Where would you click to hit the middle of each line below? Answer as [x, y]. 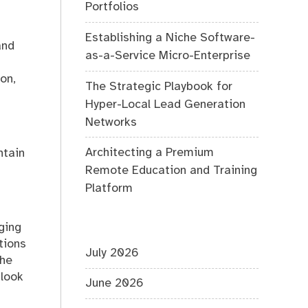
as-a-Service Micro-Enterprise [168, 55]
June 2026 [115, 284]
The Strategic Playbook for [159, 86]
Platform [109, 189]
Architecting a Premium [150, 153]
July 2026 [112, 253]
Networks [111, 122]
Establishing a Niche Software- [170, 37]
